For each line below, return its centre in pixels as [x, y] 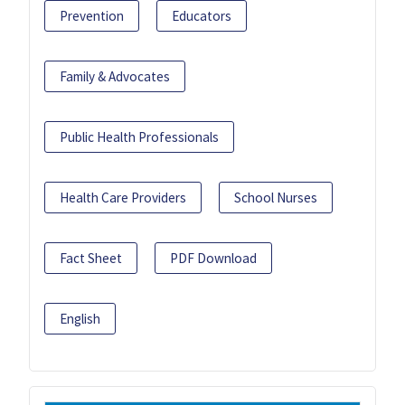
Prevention [92, 16]
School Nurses [276, 198]
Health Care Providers [123, 198]
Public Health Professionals [139, 137]
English [80, 319]
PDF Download [213, 259]
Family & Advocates [115, 77]
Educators [202, 16]
